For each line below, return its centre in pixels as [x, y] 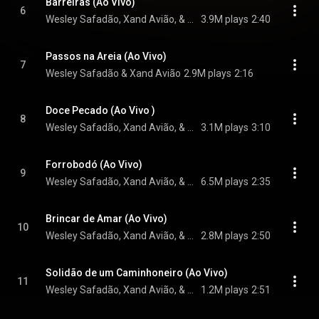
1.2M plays [225, 290]
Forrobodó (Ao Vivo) [94, 164]
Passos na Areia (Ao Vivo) [106, 56]
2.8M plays [225, 236]
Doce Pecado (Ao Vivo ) [100, 110]
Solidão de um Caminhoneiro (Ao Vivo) [137, 273]
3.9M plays [225, 19]
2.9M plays [208, 73]
